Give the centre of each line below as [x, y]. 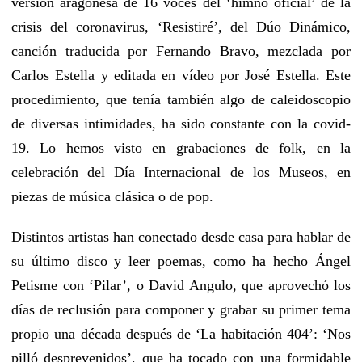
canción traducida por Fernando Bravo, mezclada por [181, 51]
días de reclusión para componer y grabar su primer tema [181, 309]
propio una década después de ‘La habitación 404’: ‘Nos [181, 333]
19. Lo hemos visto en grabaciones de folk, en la [181, 147]
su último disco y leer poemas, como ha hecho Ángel [181, 261]
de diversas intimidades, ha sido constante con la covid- [181, 123]
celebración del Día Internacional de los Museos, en [181, 172]
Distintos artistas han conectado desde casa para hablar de [181, 236]
